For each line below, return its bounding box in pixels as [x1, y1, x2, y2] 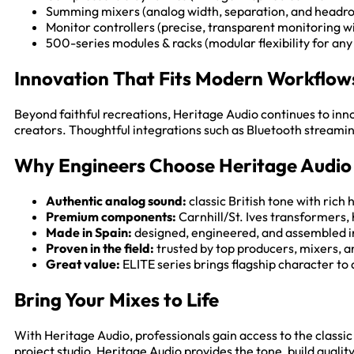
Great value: [46, 255, 120, 272]
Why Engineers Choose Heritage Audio [14, 153, 352, 177]
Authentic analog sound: [46, 192, 186, 209]
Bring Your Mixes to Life [14, 287, 219, 311]
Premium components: [46, 208, 176, 224]
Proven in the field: [46, 239, 154, 256]
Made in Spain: [46, 224, 132, 240]
